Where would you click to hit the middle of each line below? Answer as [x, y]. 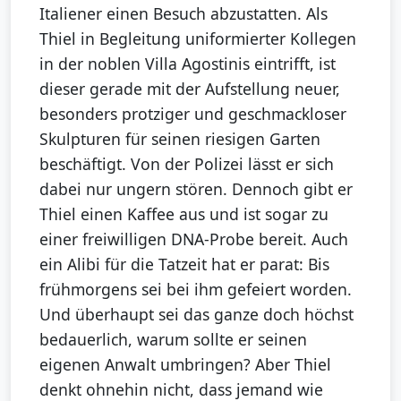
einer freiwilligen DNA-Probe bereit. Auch [194, 239]
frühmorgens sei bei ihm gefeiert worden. [196, 290]
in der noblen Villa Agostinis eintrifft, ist [188, 64]
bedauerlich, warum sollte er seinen [173, 340]
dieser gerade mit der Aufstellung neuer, [190, 89]
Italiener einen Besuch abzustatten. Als [183, 14]
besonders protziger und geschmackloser [193, 114]
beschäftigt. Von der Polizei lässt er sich [187, 164]
